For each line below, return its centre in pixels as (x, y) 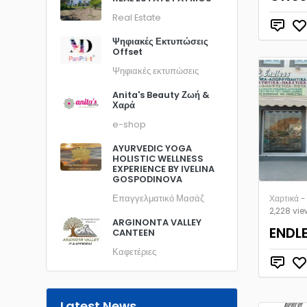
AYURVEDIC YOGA (152, 148)
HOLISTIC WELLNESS (158, 159)
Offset (127, 52)
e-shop (129, 124)
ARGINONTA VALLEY (157, 222)
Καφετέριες (134, 252)
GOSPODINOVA (147, 179)
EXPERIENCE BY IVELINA (163, 169)
